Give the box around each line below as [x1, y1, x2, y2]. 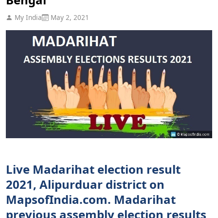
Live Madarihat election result [6, 161, 181, 177]
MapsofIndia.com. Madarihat [6, 191, 176, 207]
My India [13, 12, 42, 22]
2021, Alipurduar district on [6, 176, 164, 192]
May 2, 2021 [49, 12, 89, 22]
